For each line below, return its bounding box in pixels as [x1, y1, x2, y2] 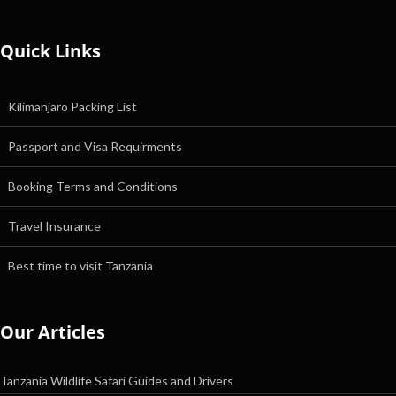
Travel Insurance [8, 218, 101, 233]
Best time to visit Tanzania [8, 258, 153, 273]
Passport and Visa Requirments [8, 139, 182, 154]
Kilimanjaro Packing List [8, 99, 137, 114]
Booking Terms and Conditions [8, 179, 178, 194]
